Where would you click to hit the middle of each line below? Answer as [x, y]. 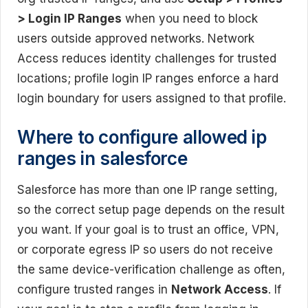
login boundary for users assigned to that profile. [152, 98]
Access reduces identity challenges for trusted [147, 58]
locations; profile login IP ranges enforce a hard [148, 78]
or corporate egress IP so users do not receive [145, 249]
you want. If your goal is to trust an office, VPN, [148, 229]
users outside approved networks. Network [136, 38]
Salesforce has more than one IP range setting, [147, 189]
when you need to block [190, 19]
